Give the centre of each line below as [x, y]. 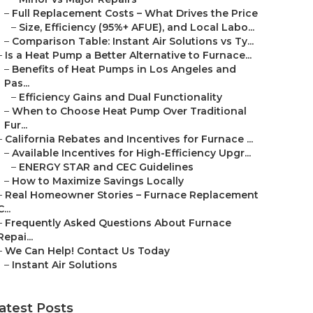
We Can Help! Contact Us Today [87, 251]
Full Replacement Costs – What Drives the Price [135, 13]
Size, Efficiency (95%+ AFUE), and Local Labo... [137, 27]
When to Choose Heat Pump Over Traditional [129, 111]
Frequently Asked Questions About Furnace [118, 223]
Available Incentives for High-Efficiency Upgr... [131, 153]
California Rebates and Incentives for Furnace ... [129, 139]
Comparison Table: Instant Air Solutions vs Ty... [133, 41]
